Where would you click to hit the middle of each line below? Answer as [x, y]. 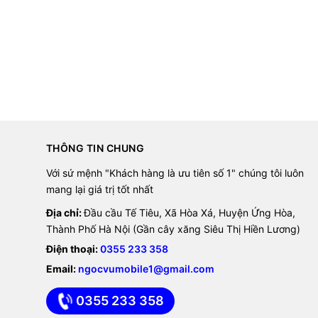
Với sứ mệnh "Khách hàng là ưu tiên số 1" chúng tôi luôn [175, 173]
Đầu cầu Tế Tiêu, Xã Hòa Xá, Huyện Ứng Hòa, [189, 213]
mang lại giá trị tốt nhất [99, 190]
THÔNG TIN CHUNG [95, 148]
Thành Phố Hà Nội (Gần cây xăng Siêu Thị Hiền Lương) [173, 229]
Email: [62, 269]
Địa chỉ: [65, 213]
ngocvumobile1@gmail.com [146, 269]
